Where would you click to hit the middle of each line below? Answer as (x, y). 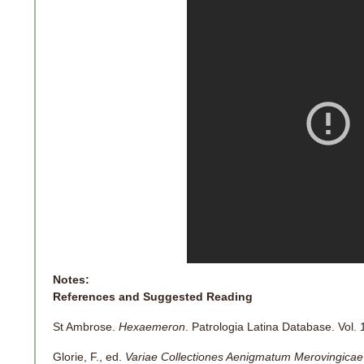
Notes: (71, 279)
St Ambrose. (86, 326)
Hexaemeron (152, 326)
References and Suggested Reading (153, 296)
